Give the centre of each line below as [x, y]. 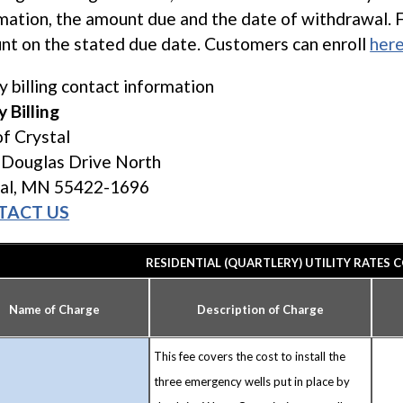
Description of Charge [261, 309]
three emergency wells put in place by [252, 381]
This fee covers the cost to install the [250, 356]
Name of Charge [54, 309]
